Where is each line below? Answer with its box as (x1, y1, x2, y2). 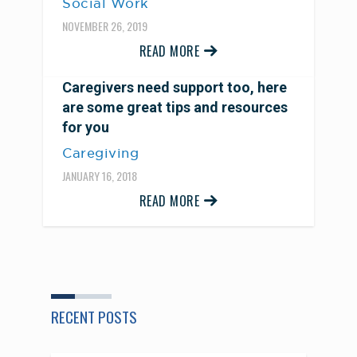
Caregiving (62, 143, 139, 162)
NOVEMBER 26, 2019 (62, 17, 147, 34)
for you (62, 118, 109, 135)
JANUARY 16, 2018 (62, 167, 137, 184)
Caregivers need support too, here (62, 78, 287, 96)
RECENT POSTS (51, 305, 137, 328)
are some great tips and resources (62, 98, 288, 116)
